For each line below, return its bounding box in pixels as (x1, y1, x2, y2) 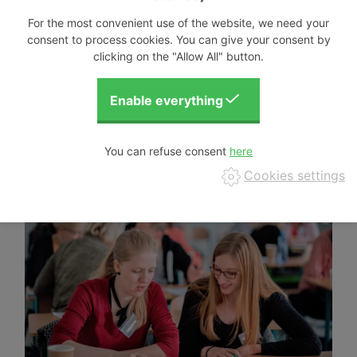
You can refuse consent (104, 143, 229, 158)
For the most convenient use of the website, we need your (28, 15, 329, 29)
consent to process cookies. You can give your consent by (26, 32, 331, 46)
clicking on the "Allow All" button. (93, 49, 264, 63)
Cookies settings (244, 167, 345, 184)
